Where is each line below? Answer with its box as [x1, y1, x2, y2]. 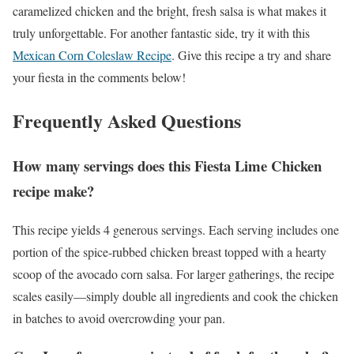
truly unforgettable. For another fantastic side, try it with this [13, 24, 310, 42]
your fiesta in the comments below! [13, 69, 186, 86]
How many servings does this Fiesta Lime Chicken [13, 154, 322, 176]
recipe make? [13, 179, 94, 201]
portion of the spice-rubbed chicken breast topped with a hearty [13, 243, 326, 260]
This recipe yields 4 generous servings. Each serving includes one [13, 220, 339, 238]
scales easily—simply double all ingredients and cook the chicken [13, 287, 338, 304]
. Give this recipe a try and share [171, 47, 331, 64]
